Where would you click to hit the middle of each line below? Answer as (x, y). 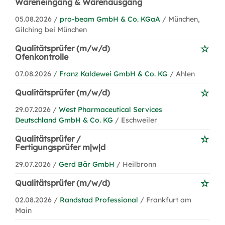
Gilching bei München (51, 30)
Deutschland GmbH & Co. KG (64, 120)
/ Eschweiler (136, 120)
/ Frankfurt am (166, 200)
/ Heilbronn (136, 164)
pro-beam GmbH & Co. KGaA (110, 19)
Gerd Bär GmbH (87, 164)
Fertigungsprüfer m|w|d (60, 147)
